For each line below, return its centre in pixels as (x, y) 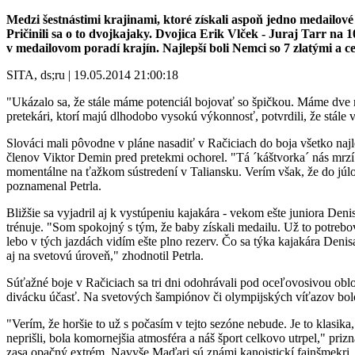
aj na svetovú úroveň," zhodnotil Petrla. (105, 255)
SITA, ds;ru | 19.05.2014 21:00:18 (92, 74)
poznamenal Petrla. (54, 185)
